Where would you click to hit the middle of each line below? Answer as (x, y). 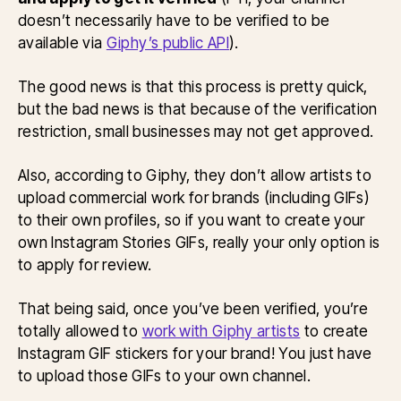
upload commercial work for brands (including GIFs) (194, 197)
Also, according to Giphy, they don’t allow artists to (195, 175)
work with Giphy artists (221, 330)
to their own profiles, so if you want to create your (192, 219)
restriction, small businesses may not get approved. (196, 131)
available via (62, 42)
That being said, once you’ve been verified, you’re (193, 308)
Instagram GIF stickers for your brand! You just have (195, 353)
